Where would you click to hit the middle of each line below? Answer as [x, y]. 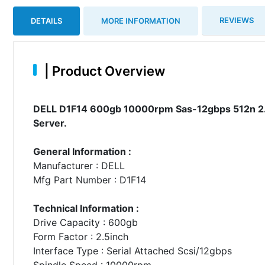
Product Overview [107, 71]
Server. [50, 123]
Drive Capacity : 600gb [85, 222]
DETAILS [46, 20]
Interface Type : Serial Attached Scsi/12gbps [132, 251]
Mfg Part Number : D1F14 [89, 180]
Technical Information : [86, 208]
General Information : [82, 151]
